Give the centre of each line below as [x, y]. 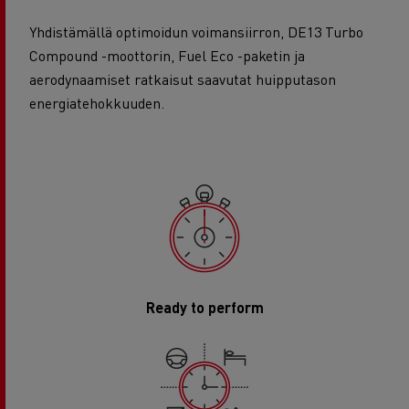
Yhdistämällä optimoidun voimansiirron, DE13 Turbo [196, 31]
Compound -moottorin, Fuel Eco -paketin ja [167, 55]
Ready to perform [204, 307]
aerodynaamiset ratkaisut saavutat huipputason [183, 79]
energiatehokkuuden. [97, 103]
